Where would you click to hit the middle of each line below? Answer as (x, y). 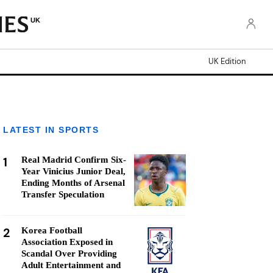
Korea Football (52, 230)
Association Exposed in (67, 242)
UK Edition (227, 61)
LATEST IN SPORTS (51, 130)
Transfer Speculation (63, 194)
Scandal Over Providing (69, 253)
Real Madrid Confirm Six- (74, 160)
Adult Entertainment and (71, 265)
